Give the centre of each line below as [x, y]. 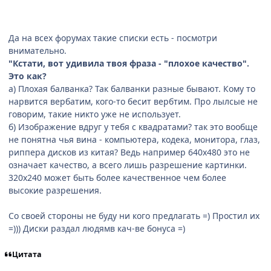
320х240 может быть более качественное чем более [117, 178]
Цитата [27, 254]
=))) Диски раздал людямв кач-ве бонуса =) [97, 229]
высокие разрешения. [55, 191]
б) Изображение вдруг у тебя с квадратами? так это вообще [133, 127]
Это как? [28, 76]
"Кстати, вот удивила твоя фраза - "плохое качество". [129, 64]
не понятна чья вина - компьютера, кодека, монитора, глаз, [134, 140]
